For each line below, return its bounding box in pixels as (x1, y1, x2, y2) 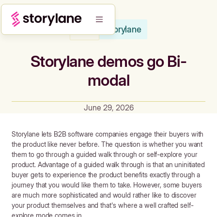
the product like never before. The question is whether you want (12, 140, 203, 148)
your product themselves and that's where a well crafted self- (12, 201, 194, 209)
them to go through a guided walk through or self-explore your (12, 150, 198, 158)
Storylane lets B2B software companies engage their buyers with (12, 130, 204, 138)
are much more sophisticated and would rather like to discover (12, 191, 197, 199)
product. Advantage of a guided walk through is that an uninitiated (12, 160, 205, 169)
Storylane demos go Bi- (31, 52, 186, 71)
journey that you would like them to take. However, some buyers (12, 181, 202, 189)
